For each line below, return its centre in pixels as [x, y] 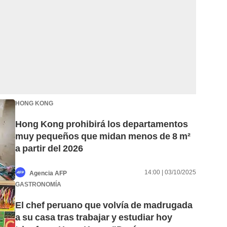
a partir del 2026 [49, 148]
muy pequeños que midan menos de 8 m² [103, 136]
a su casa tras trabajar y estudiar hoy [94, 217]
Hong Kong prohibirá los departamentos [102, 124]
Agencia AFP [48, 173]
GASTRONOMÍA [38, 184]
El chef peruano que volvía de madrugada [104, 205]
